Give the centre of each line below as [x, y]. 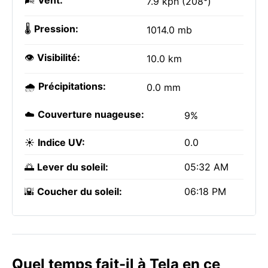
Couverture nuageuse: [91, 114]
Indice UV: [61, 142]
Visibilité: [59, 57]
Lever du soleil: [73, 167]
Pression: [56, 29]
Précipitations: [72, 86]
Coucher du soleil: [80, 191]
